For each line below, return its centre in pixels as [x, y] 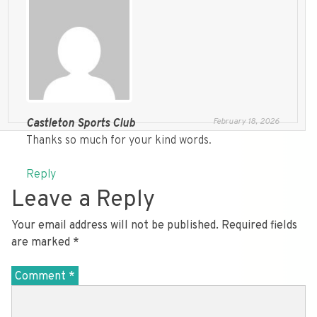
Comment [42, 277]
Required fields [259, 226]
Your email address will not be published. [115, 226]
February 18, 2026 [246, 122]
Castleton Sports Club [80, 124]
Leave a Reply [83, 201]
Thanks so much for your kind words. [119, 141]
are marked [42, 243]
